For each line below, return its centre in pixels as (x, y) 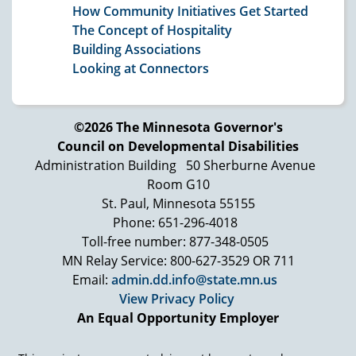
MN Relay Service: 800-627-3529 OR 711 (178, 260)
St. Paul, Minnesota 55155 (178, 203)
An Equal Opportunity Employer (178, 317)
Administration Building (105, 165)
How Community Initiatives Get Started (190, 11)
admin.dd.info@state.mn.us (194, 279)
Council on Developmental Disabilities (178, 146)
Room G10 (178, 184)
